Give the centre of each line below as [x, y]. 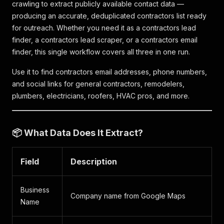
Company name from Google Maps [128, 196]
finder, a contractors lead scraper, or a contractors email [105, 40]
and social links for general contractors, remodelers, [98, 84]
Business [35, 190]
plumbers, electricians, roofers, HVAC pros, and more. [101, 96]
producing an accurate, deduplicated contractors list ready [109, 16]
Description [94, 161]
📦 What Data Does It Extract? [77, 133]
